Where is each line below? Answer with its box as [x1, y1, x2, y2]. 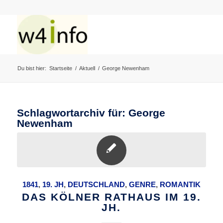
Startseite [49, 65, 72, 71]
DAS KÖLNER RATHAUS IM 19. [21, 191, 201, 203]
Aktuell [79, 65, 95, 71]
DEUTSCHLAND [67, 180, 125, 189]
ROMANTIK [159, 180, 201, 189]
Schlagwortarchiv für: [16, 107, 128, 118]
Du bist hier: [17, 65, 46, 71]
